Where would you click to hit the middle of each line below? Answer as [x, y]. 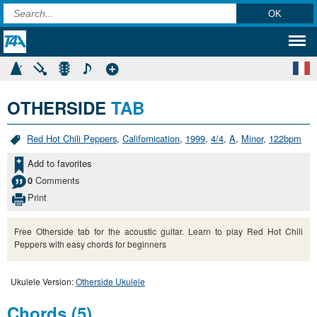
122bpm [285, 138]
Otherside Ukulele [110, 281]
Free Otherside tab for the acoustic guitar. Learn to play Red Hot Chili [158, 231]
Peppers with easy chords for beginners [90, 243]
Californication [151, 138]
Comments [56, 180]
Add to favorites [59, 163]
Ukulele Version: [43, 281]
